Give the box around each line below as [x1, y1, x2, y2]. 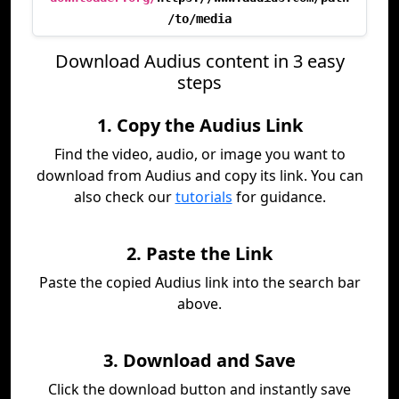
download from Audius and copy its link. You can [36, 166, 363, 185]
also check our [73, 187, 175, 207]
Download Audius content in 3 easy [54, 49, 345, 73]
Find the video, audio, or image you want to [53, 144, 346, 164]
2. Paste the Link [126, 241, 273, 265]
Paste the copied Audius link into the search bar [38, 273, 361, 292]
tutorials [175, 187, 232, 207]
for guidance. [232, 187, 326, 207]
